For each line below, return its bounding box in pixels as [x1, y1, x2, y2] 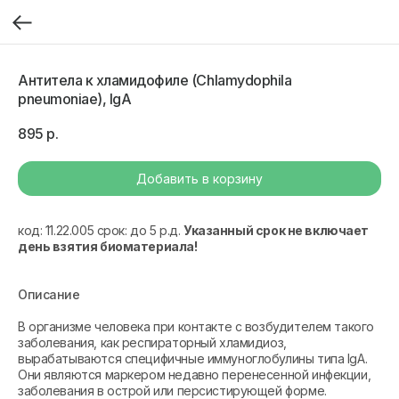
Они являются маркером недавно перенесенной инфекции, [18, 367, 371, 382]
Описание [18, 287, 80, 302]
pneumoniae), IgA [18, 90, 132, 108]
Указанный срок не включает [183, 223, 370, 238]
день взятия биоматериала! [18, 239, 198, 254]
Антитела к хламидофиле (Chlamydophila [18, 71, 292, 89]
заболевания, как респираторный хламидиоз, [18, 335, 287, 350]
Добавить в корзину [136, 171, 263, 186]
